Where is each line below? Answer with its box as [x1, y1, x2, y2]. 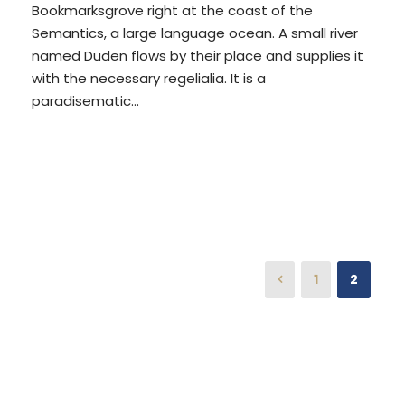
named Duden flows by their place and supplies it [32, 45, 363, 65]
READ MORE [58, 155, 140, 174]
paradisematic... [32, 90, 139, 110]
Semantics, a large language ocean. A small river [32, 23, 358, 42]
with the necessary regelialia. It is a [32, 68, 266, 88]
